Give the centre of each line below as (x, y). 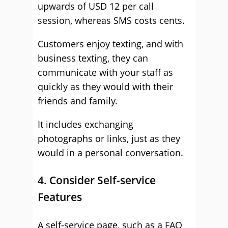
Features (60, 197)
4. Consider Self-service (97, 180)
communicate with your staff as (105, 72)
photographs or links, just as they (109, 138)
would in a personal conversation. (110, 153)
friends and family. (78, 101)
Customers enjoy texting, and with (110, 44)
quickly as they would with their (105, 87)
